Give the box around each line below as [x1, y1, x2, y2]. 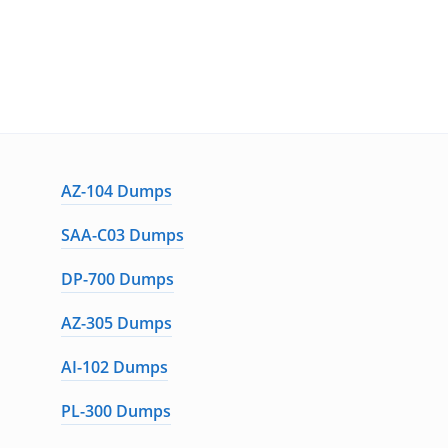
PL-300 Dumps [60, 400, 171, 422]
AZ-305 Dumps [60, 312, 172, 334]
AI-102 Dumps [60, 356, 168, 378]
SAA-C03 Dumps [60, 224, 184, 246]
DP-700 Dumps [60, 268, 174, 290]
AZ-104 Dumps [60, 180, 172, 202]
